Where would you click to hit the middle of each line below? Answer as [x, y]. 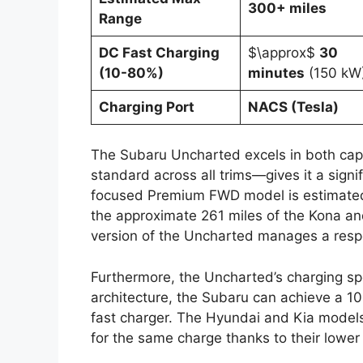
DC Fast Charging [159, 52]
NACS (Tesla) [293, 107]
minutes [276, 73]
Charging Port [146, 107]
